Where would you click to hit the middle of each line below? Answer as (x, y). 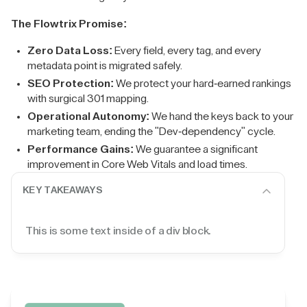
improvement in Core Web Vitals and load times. (137, 164)
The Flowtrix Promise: (69, 24)
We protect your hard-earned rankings (202, 84)
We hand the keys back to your (221, 116)
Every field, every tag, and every (187, 51)
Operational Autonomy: (88, 116)
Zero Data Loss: (70, 51)
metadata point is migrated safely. (105, 66)
